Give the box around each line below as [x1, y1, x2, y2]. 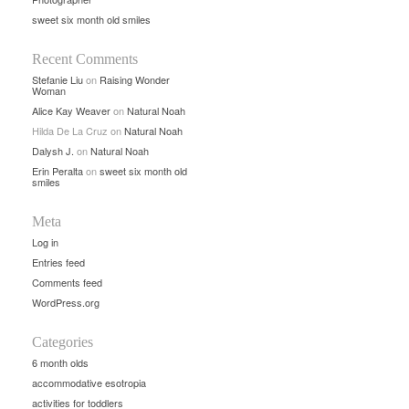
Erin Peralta [32, 163, 83, 178]
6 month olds [32, 355, 89, 370]
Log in [32, 235, 58, 249]
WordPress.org [32, 295, 100, 309]
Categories [32, 334, 93, 350]
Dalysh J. [32, 143, 74, 158]
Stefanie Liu [32, 72, 83, 87]
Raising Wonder [100, 72, 170, 87]
